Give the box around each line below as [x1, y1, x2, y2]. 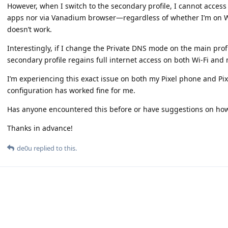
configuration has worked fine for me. [7, 85, 135, 95]
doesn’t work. [7, 24, 52, 34]
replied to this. [32, 144, 77, 153]
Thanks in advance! [7, 123, 73, 133]
